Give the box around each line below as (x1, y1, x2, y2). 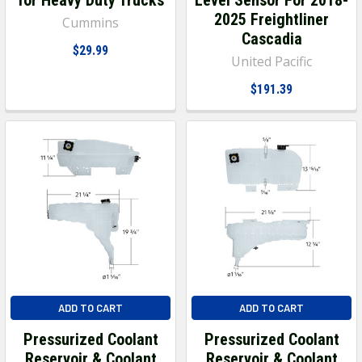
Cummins (62, 13, 119, 32)
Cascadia (241, 28, 302, 48)
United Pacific (231, 52, 312, 70)
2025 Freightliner (214, 9, 329, 29)
